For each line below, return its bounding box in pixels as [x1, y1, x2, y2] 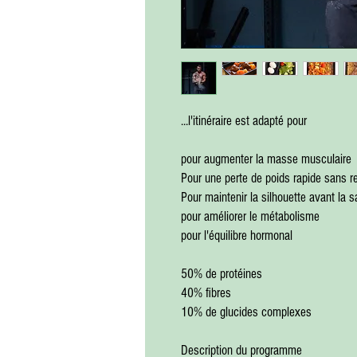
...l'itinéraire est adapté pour [181, 113, 307, 129]
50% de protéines [181, 266, 262, 282]
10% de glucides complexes [181, 304, 312, 320]
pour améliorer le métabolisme [181, 209, 320, 225]
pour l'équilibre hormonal [181, 228, 292, 244]
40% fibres [181, 285, 231, 301]
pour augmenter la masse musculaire [181, 151, 351, 167]
